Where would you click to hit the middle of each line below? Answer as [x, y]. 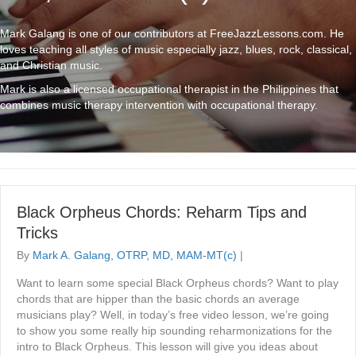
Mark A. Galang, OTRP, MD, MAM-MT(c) [135, 255]
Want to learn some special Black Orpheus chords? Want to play [178, 283]
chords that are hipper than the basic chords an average [158, 299]
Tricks [37, 233]
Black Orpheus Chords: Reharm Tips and [162, 213]
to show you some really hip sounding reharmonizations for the [174, 331]
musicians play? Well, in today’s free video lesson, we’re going [173, 315]
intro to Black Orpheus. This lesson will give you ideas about [167, 347]
